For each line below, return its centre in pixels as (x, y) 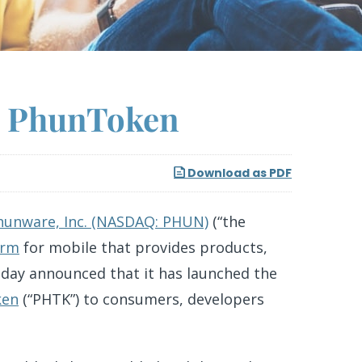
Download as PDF (238, 173)
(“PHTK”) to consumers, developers (141, 299)
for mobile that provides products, (143, 247)
